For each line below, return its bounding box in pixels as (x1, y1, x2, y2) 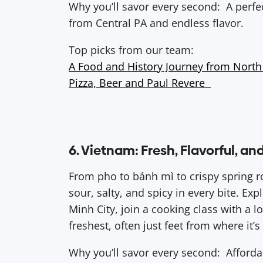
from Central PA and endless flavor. (69, 15, 244, 30)
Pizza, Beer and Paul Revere (69, 75, 211, 90)
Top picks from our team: (69, 42, 194, 57)
